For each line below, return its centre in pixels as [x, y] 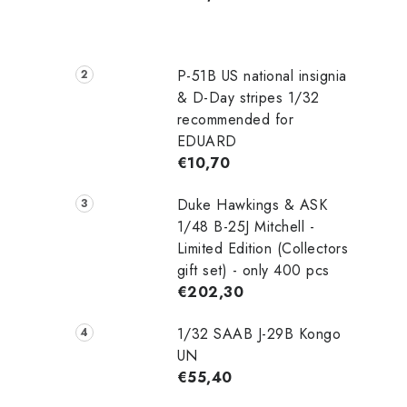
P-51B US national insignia [262, 75]
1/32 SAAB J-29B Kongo [259, 333]
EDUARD [207, 141]
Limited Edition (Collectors [263, 248]
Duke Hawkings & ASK [252, 204]
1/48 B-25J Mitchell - [246, 226]
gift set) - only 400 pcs [253, 270]
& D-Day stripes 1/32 [248, 97]
